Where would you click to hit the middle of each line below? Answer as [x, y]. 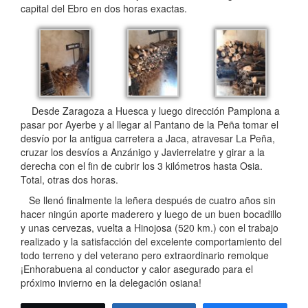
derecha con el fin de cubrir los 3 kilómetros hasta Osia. [142, 165]
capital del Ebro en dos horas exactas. [104, 9]
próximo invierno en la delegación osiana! [111, 282]
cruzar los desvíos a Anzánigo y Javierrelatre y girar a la [143, 152]
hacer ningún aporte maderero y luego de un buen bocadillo [151, 213]
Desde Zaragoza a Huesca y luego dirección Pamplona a [150, 110]
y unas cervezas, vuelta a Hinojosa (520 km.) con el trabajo [150, 227]
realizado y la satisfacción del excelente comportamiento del [151, 241]
